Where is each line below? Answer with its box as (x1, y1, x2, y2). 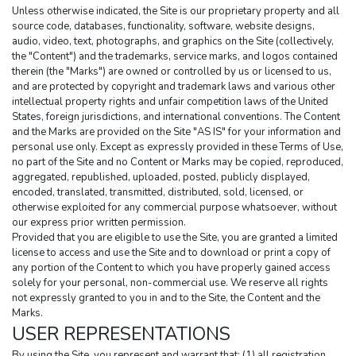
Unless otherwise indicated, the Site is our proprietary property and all (12, 4, 339, 19)
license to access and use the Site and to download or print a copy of (12, 246, 331, 261)
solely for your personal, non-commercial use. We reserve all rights (12, 276, 328, 291)
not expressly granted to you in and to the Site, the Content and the (12, 291, 320, 306)
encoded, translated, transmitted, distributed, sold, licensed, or (12, 185, 304, 200)
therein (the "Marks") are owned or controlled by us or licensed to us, (12, 64, 331, 79)
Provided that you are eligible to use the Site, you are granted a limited (12, 230, 338, 246)
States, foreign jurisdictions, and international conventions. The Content (12, 110, 340, 125)
